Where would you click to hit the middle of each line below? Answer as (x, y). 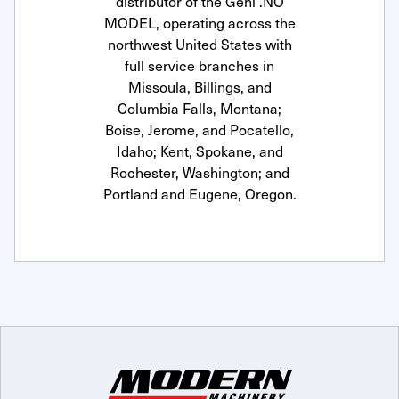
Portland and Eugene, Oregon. (199, 193)
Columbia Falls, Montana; (199, 108)
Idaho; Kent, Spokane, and (199, 151)
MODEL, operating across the (199, 22)
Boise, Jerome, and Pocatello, (199, 129)
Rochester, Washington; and (199, 172)
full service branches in (199, 65)
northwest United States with (199, 44)
